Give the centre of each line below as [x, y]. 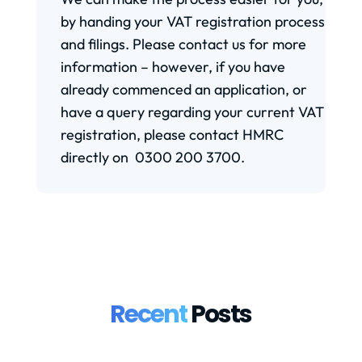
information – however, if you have [173, 67]
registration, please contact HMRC [172, 135]
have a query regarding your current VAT [192, 112]
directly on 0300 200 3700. [152, 157]
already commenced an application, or [183, 89]
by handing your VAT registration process [192, 21]
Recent [149, 314]
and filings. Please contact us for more [183, 44]
